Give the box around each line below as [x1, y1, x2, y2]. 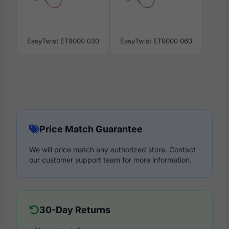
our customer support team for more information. [29, 155, 192, 165]
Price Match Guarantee [39, 124, 143, 135]
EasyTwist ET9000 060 [120, 37, 192, 45]
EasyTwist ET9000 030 [27, 37, 99, 45]
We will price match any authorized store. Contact [29, 145, 196, 154]
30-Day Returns [39, 204, 110, 216]
